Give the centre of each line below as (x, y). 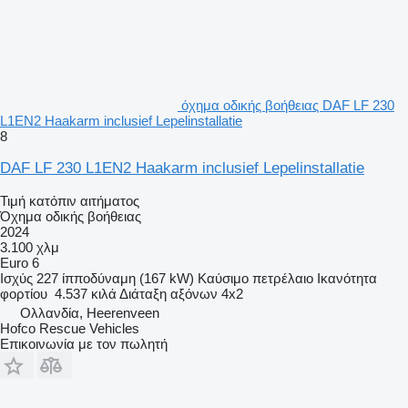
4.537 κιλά (86, 293)
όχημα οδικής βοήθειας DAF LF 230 (288, 105)
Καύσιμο (223, 278)
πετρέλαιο (283, 278)
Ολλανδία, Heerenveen (90, 312)
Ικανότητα (347, 278)
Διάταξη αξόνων (168, 293)
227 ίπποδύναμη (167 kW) (115, 278)
